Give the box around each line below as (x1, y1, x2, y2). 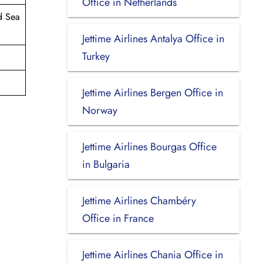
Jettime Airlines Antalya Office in (82, 31, 224, 46)
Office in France (82, 210, 154, 226)
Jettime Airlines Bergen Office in (82, 85, 223, 100)
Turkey (82, 48, 110, 64)
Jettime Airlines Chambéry (82, 193, 196, 208)
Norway (82, 102, 117, 118)
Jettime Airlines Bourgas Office (82, 139, 217, 154)
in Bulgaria (82, 156, 130, 172)
